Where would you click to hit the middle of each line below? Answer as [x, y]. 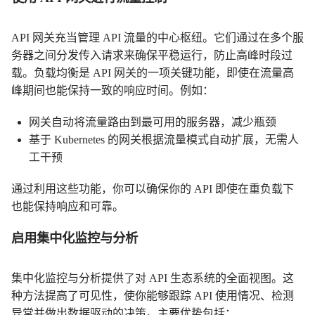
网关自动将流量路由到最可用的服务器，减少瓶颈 [153, 122]
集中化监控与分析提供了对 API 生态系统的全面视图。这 [153, 278]
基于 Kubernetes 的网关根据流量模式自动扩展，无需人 [164, 140]
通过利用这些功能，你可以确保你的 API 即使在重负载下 [153, 189]
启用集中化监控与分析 [75, 238]
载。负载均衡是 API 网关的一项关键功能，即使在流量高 [153, 73]
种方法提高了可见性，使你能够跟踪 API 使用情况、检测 [153, 296]
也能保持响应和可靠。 [67, 206]
